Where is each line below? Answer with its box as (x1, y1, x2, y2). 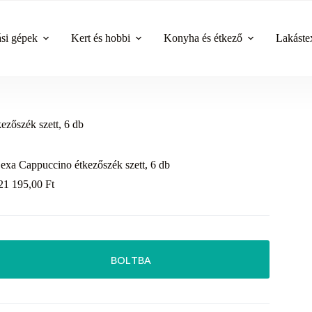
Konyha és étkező (164, 31, 242, 44)
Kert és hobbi (71, 31, 130, 44)
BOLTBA (110, 252, 151, 267)
